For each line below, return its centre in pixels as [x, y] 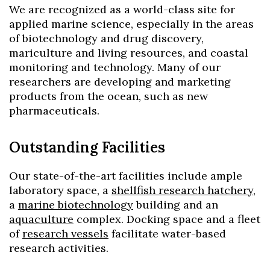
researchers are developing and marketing [120, 82]
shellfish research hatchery [182, 190]
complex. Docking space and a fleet [167, 219]
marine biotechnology [76, 205]
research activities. [59, 248]
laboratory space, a [60, 190]
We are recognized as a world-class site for [122, 10]
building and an [176, 205]
